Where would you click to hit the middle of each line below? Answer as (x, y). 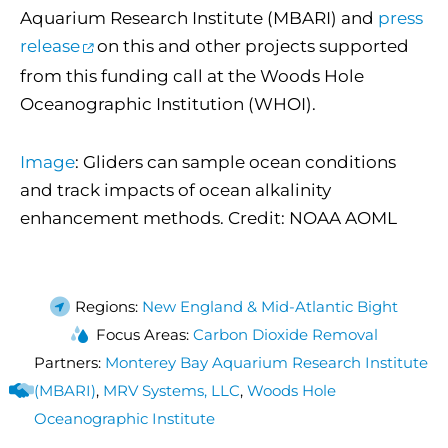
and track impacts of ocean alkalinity (175, 190)
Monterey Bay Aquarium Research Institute (266, 362)
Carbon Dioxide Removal (285, 334)
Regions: (108, 306)
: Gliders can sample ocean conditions (235, 162)
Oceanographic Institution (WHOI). (168, 103)
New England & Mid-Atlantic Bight (270, 306)
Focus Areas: (144, 334)
